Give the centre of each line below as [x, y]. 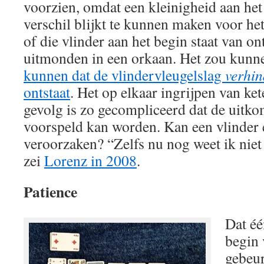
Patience [50, 191]
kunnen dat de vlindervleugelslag [124, 75]
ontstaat [47, 92]
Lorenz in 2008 [90, 160]
